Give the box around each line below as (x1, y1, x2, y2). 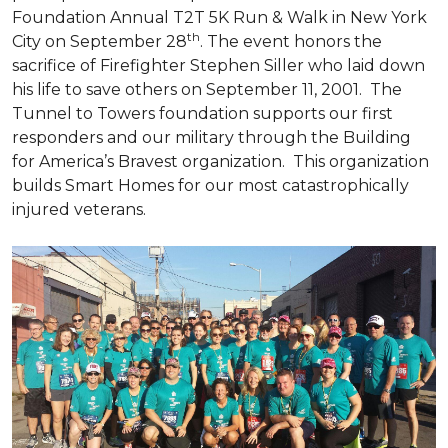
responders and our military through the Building (12, 128, 411, 147)
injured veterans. (12, 200, 146, 219)
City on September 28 (12, 32, 187, 51)
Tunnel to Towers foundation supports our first (12, 104, 393, 123)
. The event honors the (200, 32, 382, 51)
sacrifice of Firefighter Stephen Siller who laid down (12, 56, 425, 75)
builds (12, 176, 65, 195)
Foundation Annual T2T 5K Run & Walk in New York (12, 8, 427, 27)
